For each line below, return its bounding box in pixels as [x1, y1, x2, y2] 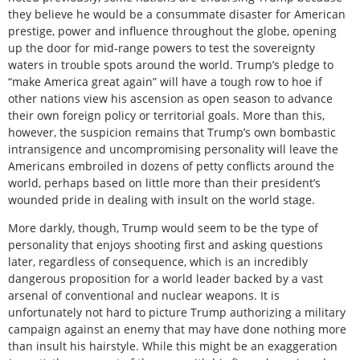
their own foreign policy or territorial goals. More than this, [8, 107, 325, 123]
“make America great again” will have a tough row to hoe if [8, 73, 322, 89]
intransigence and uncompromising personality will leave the [8, 141, 338, 157]
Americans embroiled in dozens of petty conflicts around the [8, 157, 334, 174]
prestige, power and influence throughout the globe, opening [8, 22, 337, 39]
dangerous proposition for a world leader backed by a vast [8, 271, 323, 287]
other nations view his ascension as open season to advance [8, 90, 333, 106]
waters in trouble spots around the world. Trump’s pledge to [8, 56, 333, 72]
